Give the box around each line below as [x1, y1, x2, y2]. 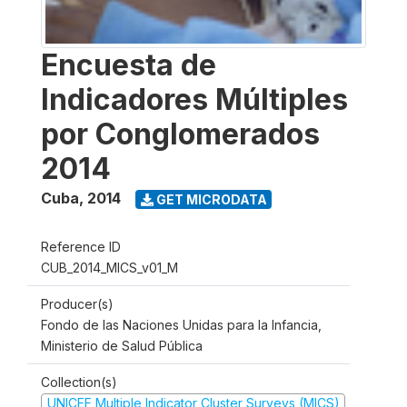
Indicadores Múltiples [41, 82, 348, 117]
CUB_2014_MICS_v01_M [41, 260, 178, 275]
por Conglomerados [41, 116, 320, 152]
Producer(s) [41, 296, 114, 312]
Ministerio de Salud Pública [41, 338, 203, 353]
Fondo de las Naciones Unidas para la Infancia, [41, 317, 322, 333]
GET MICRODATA [153, 191, 267, 207]
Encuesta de [41, 47, 216, 83]
